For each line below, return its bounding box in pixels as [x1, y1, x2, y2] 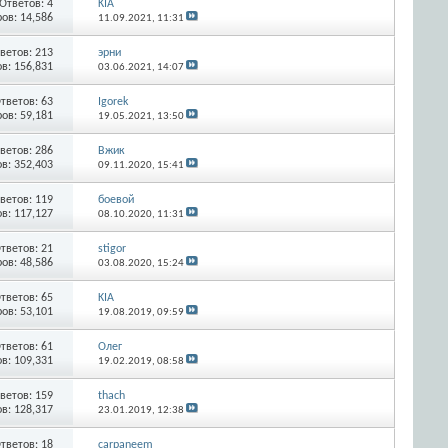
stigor [97, 242, 126, 255]
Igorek [97, 95, 128, 108]
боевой [97, 193, 134, 206]
